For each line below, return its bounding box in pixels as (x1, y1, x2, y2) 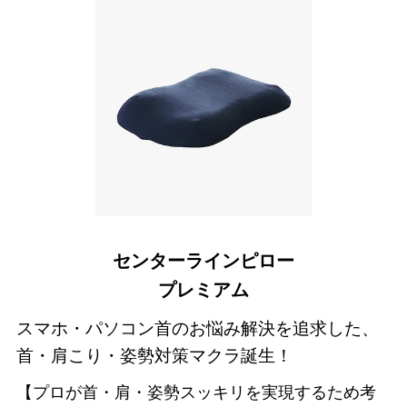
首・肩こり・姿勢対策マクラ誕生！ (15, 345, 293, 365)
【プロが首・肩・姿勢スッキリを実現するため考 (15, 383, 376, 402)
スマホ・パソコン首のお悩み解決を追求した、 (15, 318, 379, 338)
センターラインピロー (113, 250, 294, 271)
